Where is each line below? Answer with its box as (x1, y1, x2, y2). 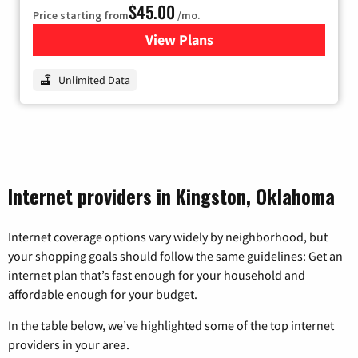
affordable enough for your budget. (8, 286, 197, 303)
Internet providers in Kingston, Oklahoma (8, 181, 335, 211)
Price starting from (33, 8, 129, 23)
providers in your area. (8, 336, 129, 353)
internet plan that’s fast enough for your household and (8, 267, 305, 284)
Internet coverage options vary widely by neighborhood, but (8, 229, 328, 245)
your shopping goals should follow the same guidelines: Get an (8, 248, 343, 265)
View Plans (145, 30, 213, 50)
